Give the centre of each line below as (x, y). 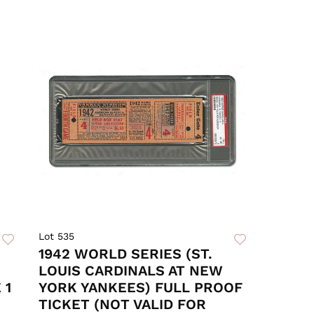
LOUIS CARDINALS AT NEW (131, 271)
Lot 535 (57, 237)
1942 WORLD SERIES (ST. (126, 254)
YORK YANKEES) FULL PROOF (141, 288)
